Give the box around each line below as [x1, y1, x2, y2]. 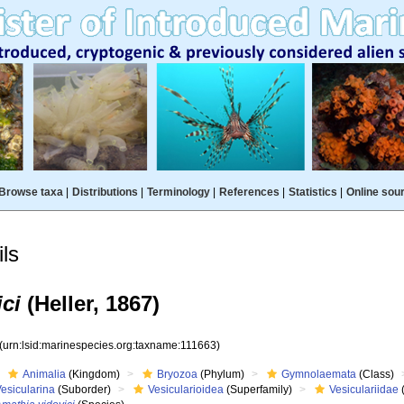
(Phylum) [197, 368, 245, 381]
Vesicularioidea [148, 383, 225, 396]
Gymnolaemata [281, 368, 357, 381]
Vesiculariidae [329, 383, 399, 396]
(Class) [356, 368, 395, 381]
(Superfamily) [224, 383, 293, 396]
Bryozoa [157, 368, 198, 381]
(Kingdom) [66, 368, 121, 381]
